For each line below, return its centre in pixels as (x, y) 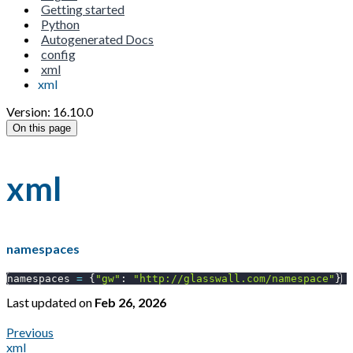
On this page (42, 128)
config (58, 54)
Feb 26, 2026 (130, 302)
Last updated (41, 302)
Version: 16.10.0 (50, 111)
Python (60, 24)
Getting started (83, 9)
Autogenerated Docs (97, 39)
